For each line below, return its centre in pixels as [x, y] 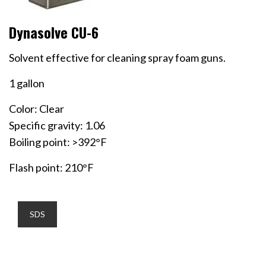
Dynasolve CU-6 [54, 32]
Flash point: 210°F [51, 167]
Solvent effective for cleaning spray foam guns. [117, 57]
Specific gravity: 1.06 [57, 125]
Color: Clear [37, 108]
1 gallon [27, 83]
